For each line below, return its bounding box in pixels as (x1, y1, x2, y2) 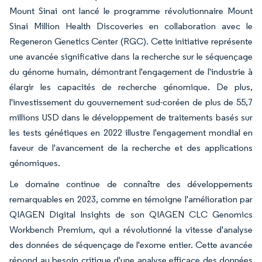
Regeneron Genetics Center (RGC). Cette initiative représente (9, 36, 253, 47)
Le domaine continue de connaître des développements (9, 178, 253, 190)
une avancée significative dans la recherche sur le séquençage (9, 51, 253, 63)
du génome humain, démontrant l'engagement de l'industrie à (9, 66, 253, 78)
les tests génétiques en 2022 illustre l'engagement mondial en (9, 127, 253, 139)
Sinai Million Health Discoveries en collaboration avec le (9, 20, 253, 32)
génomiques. (9, 157, 60, 169)
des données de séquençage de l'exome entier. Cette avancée (9, 239, 253, 251)
